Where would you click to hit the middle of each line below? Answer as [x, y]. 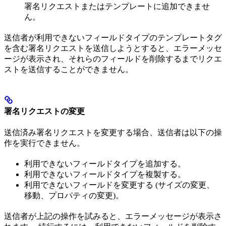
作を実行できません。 [44, 143]
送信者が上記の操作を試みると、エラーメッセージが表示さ [113, 216]
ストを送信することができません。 [69, 70]
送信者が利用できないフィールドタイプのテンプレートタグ [113, 38]
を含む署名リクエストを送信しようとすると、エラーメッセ [113, 48]
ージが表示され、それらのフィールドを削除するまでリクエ [113, 59]
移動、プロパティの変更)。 [74, 195]
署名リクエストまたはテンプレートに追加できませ [117, 7]
